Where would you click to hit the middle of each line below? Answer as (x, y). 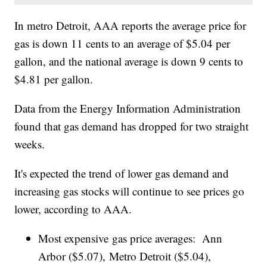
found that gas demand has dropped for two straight (132, 126)
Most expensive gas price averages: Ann (131, 238)
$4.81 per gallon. (54, 79)
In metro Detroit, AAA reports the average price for (131, 25)
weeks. (30, 144)
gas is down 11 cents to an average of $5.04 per (122, 43)
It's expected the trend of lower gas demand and (122, 173)
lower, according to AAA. (73, 209)
